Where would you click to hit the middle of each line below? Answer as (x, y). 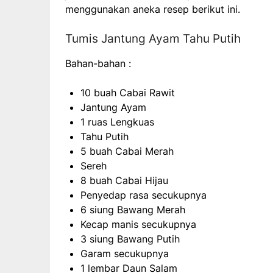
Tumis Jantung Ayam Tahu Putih (153, 39)
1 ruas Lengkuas (117, 122)
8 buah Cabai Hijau (124, 181)
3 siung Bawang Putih (130, 239)
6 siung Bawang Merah (133, 210)
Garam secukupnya (125, 254)
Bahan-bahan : (98, 64)
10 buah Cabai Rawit (128, 93)
